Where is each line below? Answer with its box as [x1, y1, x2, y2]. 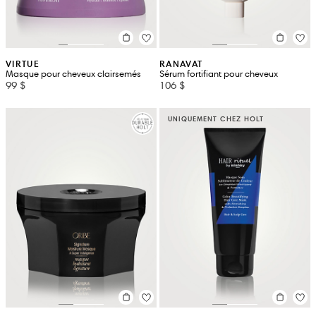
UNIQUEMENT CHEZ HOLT [168, 114, 264, 123]
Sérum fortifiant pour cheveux [159, 68, 278, 80]
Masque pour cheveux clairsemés [6, 68, 141, 80]
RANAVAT [159, 57, 203, 70]
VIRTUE [6, 57, 39, 70]
